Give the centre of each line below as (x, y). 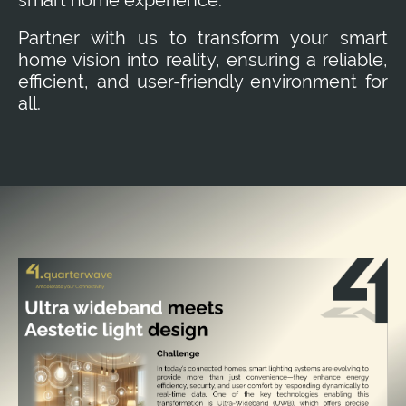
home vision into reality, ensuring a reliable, (203, 59)
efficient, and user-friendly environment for (203, 81)
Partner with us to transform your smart (203, 38)
